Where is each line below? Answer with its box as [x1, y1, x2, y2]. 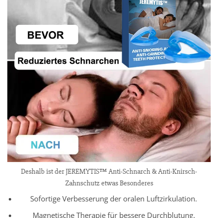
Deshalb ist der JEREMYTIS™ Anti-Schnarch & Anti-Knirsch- [21, 166, 197, 176]
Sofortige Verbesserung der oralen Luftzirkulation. [30, 194, 198, 204]
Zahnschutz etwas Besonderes [65, 178, 153, 188]
